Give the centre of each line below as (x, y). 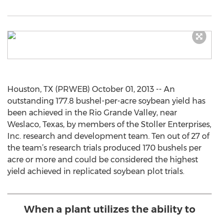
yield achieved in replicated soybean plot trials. (96, 171)
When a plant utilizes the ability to (109, 209)
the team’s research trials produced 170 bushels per (104, 148)
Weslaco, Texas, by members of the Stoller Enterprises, (109, 124)
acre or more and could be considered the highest (103, 160)
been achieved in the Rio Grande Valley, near (92, 113)
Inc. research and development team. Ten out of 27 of (108, 136)
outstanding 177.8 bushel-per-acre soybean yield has (106, 101)
